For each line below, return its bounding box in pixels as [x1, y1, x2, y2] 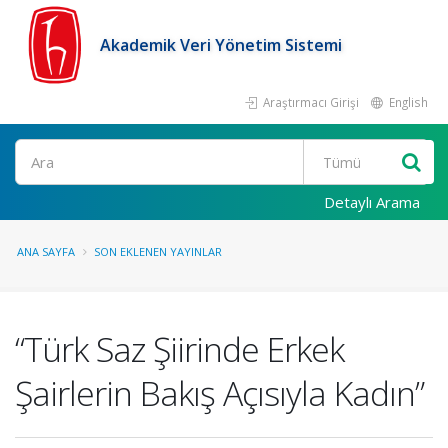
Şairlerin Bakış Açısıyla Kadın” [15, 370, 424, 416]
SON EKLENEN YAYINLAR [94, 244, 222, 259]
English [386, 94, 428, 110]
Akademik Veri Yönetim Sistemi [100, 34, 342, 56]
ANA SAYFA [17, 244, 75, 259]
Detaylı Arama [324, 192, 420, 212]
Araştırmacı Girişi [260, 94, 359, 110]
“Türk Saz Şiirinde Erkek [15, 326, 344, 372]
